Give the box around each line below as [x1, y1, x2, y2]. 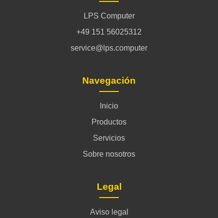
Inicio [100, 101, 118, 110]
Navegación [82, 75, 136, 86]
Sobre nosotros [83, 149, 135, 158]
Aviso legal [90, 207, 128, 216]
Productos [91, 117, 127, 126]
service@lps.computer [71, 43, 147, 52]
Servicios [93, 133, 125, 142]
